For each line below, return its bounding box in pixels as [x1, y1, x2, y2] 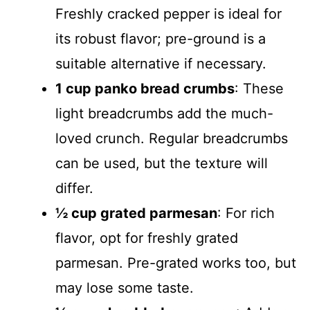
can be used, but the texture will [55, 155, 268, 172]
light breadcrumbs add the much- [55, 105, 273, 122]
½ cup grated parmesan [55, 205, 217, 221]
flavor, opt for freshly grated [55, 230, 238, 246]
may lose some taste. [55, 280, 194, 296]
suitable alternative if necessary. [55, 55, 266, 72]
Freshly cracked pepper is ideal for [55, 6, 282, 22]
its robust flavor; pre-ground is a [55, 30, 266, 47]
